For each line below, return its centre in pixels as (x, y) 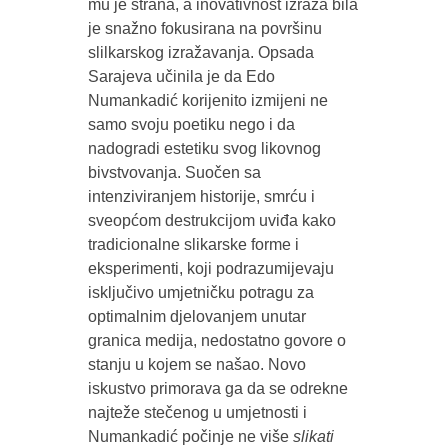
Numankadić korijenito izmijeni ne (207, 100)
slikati (313, 436)
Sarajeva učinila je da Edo (181, 76)
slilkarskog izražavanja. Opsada (200, 52)
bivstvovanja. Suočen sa (174, 172)
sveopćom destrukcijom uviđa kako (211, 220)
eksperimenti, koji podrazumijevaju (210, 268)
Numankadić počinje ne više (190, 436)
